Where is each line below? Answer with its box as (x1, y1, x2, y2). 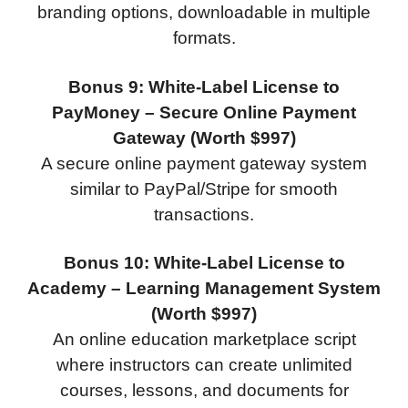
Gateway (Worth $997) (112, 127, 296, 148)
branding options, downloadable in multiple (37, 3, 371, 23)
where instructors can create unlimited (56, 355, 352, 375)
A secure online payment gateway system (41, 153, 367, 173)
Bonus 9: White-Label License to (68, 76, 340, 97)
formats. (172, 28, 236, 48)
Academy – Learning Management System (27, 279, 381, 299)
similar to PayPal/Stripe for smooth (70, 178, 338, 199)
